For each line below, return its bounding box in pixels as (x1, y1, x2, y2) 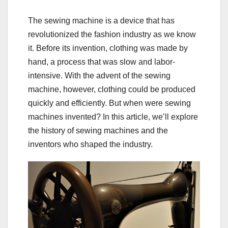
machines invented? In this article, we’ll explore (28, 112, 198, 121)
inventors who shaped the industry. (28, 139, 153, 149)
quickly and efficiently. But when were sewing (28, 98, 191, 107)
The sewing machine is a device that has (28, 16, 175, 25)
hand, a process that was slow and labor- (28, 57, 175, 66)
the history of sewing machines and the (28, 126, 168, 135)
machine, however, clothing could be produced (28, 84, 195, 94)
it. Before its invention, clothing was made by (28, 43, 188, 52)
